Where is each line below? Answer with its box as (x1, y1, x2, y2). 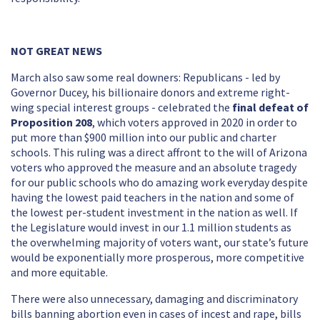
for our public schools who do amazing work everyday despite (11, 175, 308, 191)
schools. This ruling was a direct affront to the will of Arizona (11, 145, 307, 161)
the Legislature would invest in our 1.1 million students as (11, 220, 291, 236)
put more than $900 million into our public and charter (11, 130, 276, 146)
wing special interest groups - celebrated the (11, 100, 232, 116)
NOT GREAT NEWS (11, 44, 102, 59)
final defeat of (232, 100, 309, 116)
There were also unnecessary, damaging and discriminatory (11, 291, 298, 307)
